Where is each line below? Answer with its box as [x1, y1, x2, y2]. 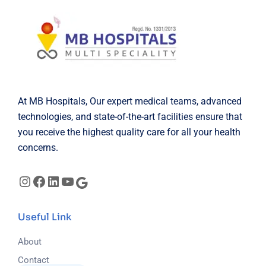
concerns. [18, 141, 58, 153]
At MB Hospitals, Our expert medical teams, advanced [18, 95, 242, 107]
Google [88, 176, 117, 188]
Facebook [46, 175, 85, 186]
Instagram [31, 175, 71, 186]
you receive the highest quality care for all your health [18, 126, 240, 138]
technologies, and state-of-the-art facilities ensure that [18, 110, 242, 122]
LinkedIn [60, 175, 93, 186]
